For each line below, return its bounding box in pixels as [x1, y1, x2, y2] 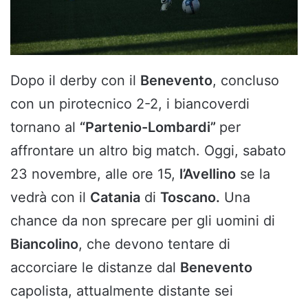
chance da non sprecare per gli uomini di [10, 212, 275, 229]
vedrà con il [10, 188, 90, 206]
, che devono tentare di [78, 235, 230, 252]
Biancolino [10, 235, 78, 252]
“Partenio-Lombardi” [80, 118, 219, 135]
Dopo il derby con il [10, 71, 140, 89]
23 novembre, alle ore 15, [10, 165, 179, 182]
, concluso [212, 71, 279, 89]
